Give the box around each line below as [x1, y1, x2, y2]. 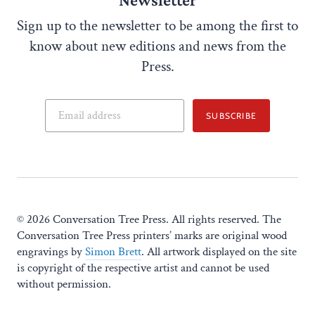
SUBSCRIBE [206, 110, 257, 121]
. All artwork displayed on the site [141, 244, 297, 260]
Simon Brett [85, 244, 141, 260]
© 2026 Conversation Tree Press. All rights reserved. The [17, 212, 281, 228]
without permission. [17, 276, 111, 292]
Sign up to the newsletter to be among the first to [17, 16, 298, 36]
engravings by [17, 244, 85, 260]
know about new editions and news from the [29, 37, 286, 56]
